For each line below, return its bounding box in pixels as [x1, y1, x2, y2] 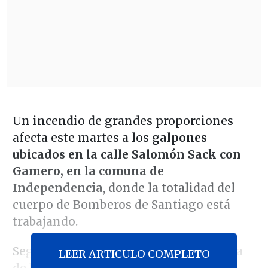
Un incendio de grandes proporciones [12, 114, 233, 129]
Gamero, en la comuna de [12, 164, 164, 179]
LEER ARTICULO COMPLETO [58, 247, 210, 261]
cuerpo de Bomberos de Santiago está [12, 197, 230, 212]
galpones [151, 130, 207, 145]
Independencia [12, 181, 103, 196]
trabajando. [12, 214, 78, 229]
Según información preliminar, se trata [12, 244, 243, 259]
